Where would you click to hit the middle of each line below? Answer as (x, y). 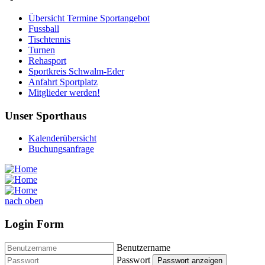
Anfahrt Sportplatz (63, 82)
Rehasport (47, 60)
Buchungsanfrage (61, 149)
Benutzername (143, 247)
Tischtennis (49, 39)
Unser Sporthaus (46, 115)
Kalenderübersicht (62, 138)
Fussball (44, 28)
